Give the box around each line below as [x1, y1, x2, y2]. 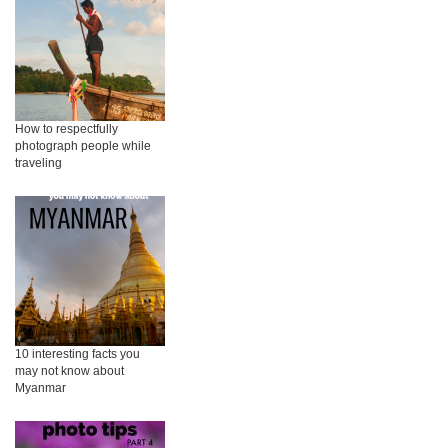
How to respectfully [15, 122, 118, 137]
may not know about [15, 364, 124, 379]
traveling [15, 156, 62, 171]
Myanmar [15, 381, 66, 396]
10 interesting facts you [15, 347, 140, 362]
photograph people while [15, 139, 151, 154]
